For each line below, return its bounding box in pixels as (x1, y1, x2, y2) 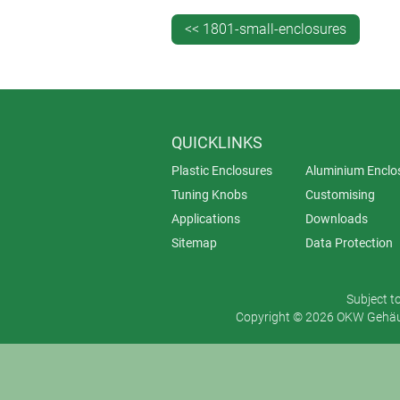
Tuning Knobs (171, 187, 247, 203)
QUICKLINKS (171, 133, 262, 153)
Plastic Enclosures (171, 163, 272, 179)
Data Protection (305, 236, 393, 251)
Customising (305, 187, 375, 203)
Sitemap (171, 236, 217, 251)
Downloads (305, 212, 368, 227)
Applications (171, 212, 240, 227)
